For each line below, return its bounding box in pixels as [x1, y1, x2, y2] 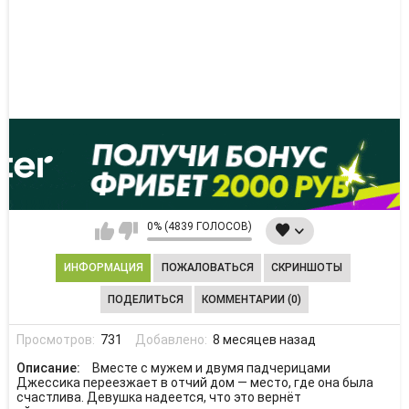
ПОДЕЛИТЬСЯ [108, 292, 184, 306]
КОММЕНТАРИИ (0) [201, 292, 301, 306]
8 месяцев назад [212, 331, 316, 347]
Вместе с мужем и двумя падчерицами [91, 361, 330, 375]
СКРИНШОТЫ [271, 261, 343, 275]
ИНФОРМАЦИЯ [63, 261, 143, 275]
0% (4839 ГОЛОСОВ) [146, 220, 252, 234]
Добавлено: [134, 331, 210, 347]
